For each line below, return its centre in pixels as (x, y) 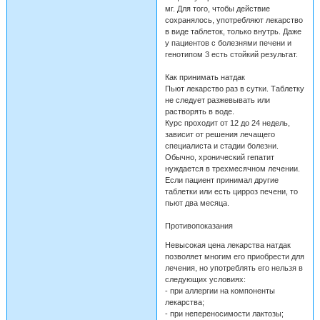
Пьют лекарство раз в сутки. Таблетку (234, 88)
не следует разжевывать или (217, 100)
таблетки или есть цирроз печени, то (231, 191)
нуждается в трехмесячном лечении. (232, 168)
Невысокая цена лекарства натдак (227, 245)
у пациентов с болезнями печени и (228, 42)
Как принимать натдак (205, 77)
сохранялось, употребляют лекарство (234, 20)
